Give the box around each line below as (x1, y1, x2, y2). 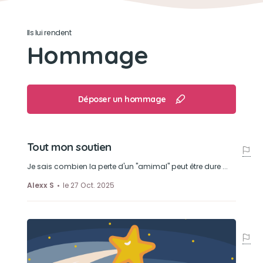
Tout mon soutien (26, 140, 112, 154)
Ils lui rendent (26, 28, 72, 38)
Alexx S (26, 180, 54, 190)
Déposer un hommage (77, 94, 166, 104)
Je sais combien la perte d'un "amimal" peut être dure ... (26, 161, 228, 171)
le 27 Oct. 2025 (62, 180, 114, 190)
